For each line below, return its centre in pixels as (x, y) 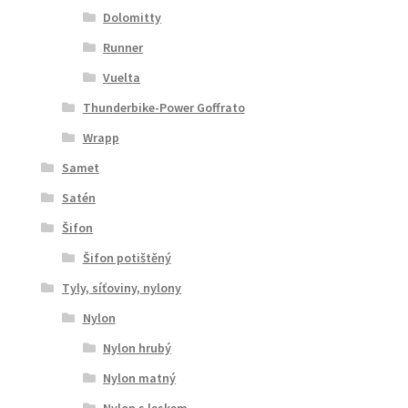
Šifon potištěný (127, 258)
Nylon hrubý (138, 348)
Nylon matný (140, 378)
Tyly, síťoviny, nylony (121, 288)
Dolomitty (133, 18)
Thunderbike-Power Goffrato (163, 108)
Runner (123, 48)
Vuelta (122, 78)
